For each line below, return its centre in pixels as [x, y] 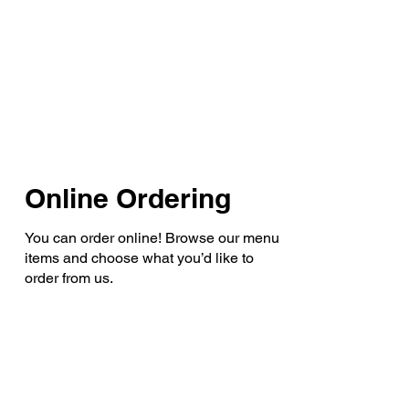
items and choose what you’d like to [139, 258]
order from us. [68, 278]
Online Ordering [127, 198]
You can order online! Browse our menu [152, 238]
